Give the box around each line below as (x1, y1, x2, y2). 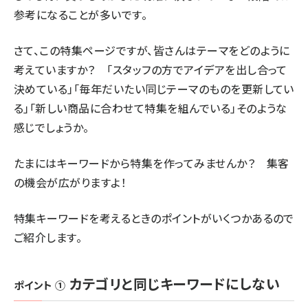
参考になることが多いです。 (14, 6, 148, 23)
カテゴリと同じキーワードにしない (65, 274, 280, 294)
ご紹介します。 (14, 229, 82, 245)
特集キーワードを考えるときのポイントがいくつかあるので (14, 210, 294, 226)
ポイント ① (14, 278, 66, 292)
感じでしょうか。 (14, 119, 89, 135)
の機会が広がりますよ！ (14, 174, 127, 190)
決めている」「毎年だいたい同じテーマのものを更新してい (14, 80, 294, 97)
